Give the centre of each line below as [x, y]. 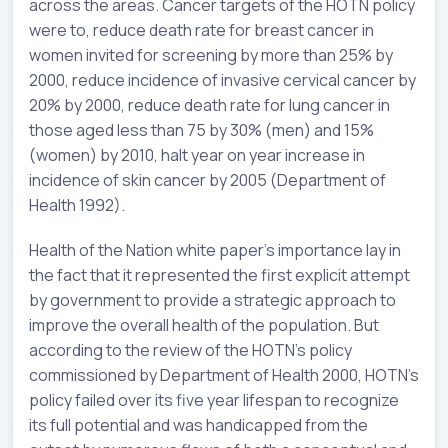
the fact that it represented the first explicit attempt [219, 274]
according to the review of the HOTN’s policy [190, 349]
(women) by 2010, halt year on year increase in [197, 154]
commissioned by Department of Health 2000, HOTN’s [224, 374]
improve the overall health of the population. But [204, 324]
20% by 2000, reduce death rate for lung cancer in [209, 104]
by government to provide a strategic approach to [212, 299]
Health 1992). [77, 204]
